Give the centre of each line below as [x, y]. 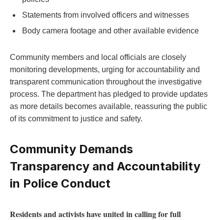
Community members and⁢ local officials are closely [98, 57]
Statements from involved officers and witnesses [106, 15]
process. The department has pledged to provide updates [109, 94]
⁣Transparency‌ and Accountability [105, 166]
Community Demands [71, 149]
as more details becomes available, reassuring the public [109, 106]
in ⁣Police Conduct [60, 183]
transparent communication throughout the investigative [106, 82]
